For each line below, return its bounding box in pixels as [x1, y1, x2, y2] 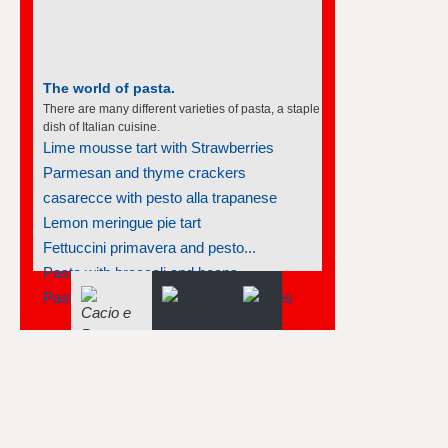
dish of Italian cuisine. [43, 118, 160, 133]
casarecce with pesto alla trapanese [43, 187, 277, 205]
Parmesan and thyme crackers [43, 162, 246, 180]
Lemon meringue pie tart [43, 212, 201, 230]
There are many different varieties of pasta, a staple [43, 100, 320, 115]
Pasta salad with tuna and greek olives [43, 287, 293, 305]
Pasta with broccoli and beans [43, 262, 238, 280]
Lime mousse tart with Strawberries [43, 137, 274, 155]
